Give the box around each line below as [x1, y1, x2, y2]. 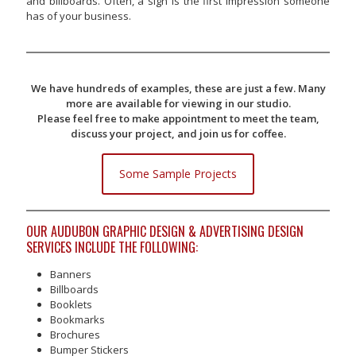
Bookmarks [50, 312, 105, 327]
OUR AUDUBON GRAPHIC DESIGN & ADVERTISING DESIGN [26, 222, 304, 241]
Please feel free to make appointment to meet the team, [37, 111, 319, 126]
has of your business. [26, 9, 131, 23]
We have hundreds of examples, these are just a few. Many [30, 81, 326, 95]
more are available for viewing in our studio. [65, 96, 291, 110]
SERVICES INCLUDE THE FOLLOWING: [26, 238, 198, 257]
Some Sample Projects [119, 166, 237, 181]
